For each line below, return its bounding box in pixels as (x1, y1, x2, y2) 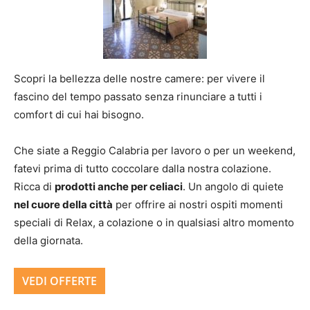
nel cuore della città (14, 198, 113, 211)
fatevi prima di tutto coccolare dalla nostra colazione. (14, 162, 271, 175)
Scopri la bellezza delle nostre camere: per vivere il (14, 72, 265, 85)
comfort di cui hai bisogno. (14, 108, 144, 121)
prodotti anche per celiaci (55, 180, 183, 193)
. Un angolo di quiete (183, 180, 284, 193)
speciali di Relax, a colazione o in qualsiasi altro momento (14, 216, 294, 229)
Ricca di (14, 180, 55, 193)
